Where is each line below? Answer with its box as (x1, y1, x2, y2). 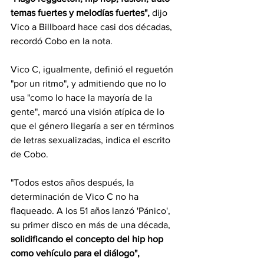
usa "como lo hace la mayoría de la (11, 92, 154, 103)
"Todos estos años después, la (11, 177, 136, 187)
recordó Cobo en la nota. (11, 35, 113, 46)
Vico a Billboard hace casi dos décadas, (11, 21, 174, 32)
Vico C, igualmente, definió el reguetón (11, 64, 176, 74)
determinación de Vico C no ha (11, 191, 141, 202)
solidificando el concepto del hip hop (11, 233, 166, 244)
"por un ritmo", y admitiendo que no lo (11, 78, 169, 88)
